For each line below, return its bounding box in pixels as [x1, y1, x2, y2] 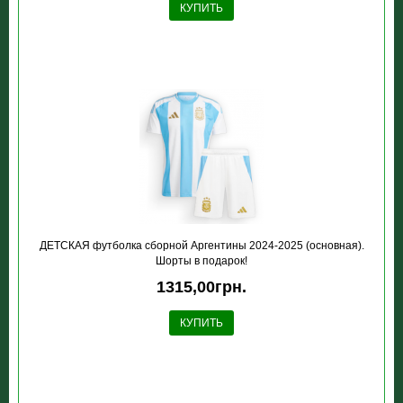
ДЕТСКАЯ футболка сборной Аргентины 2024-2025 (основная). [39, 239, 364, 252]
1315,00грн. [157, 278, 246, 296]
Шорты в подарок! [156, 255, 247, 267]
